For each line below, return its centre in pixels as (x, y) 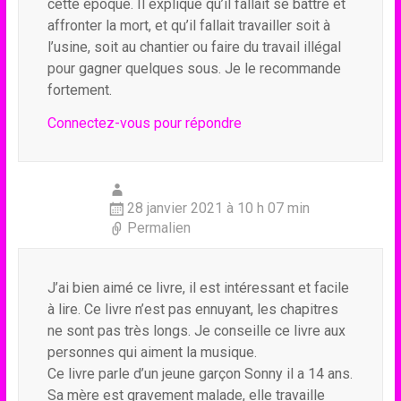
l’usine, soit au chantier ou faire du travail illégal (194, 47)
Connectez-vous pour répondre (144, 123)
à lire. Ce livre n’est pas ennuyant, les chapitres (192, 309)
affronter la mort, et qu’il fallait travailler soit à (188, 26)
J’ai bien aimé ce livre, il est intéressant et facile (198, 288)
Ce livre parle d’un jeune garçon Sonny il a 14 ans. (200, 374)
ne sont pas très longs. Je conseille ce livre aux (196, 331)
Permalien (158, 228)
